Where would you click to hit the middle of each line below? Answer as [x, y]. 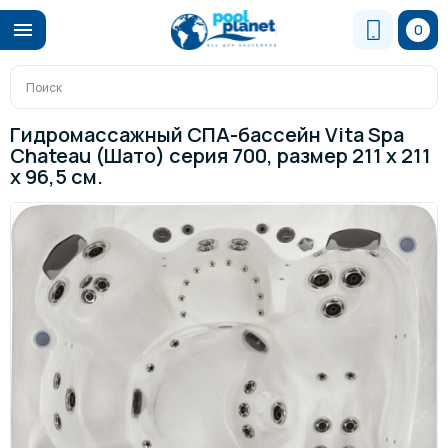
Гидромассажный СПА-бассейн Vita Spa [207, 134]
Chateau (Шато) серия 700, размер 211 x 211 [220, 155]
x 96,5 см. [56, 176]
